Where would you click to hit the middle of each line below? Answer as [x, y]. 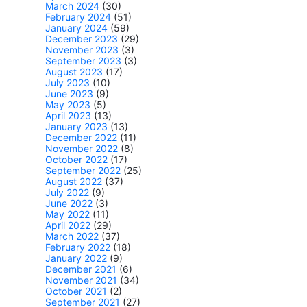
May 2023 [68, 105]
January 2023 [76, 127]
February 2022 [78, 247]
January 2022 [76, 258]
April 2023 [68, 116]
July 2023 [67, 83]
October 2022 [76, 160]
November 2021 [81, 280]
